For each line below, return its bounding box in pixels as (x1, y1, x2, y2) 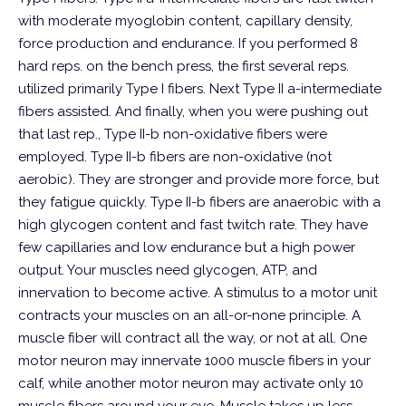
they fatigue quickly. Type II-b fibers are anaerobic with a (18, 194, 381, 210)
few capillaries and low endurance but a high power (18, 239, 355, 256)
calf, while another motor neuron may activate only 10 (18, 375, 363, 391)
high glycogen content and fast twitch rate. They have (18, 217, 368, 233)
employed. (18, 149, 87, 165)
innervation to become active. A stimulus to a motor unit (18, 285, 377, 301)
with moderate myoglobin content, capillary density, (18, 13, 353, 29)
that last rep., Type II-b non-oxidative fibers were (18, 126, 327, 142)
